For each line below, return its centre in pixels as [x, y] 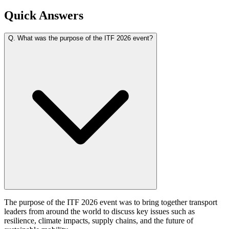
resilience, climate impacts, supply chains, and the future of [99, 220]
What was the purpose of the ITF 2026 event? [85, 38]
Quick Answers [44, 15]
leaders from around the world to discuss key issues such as [99, 211]
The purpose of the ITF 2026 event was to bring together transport [111, 202]
